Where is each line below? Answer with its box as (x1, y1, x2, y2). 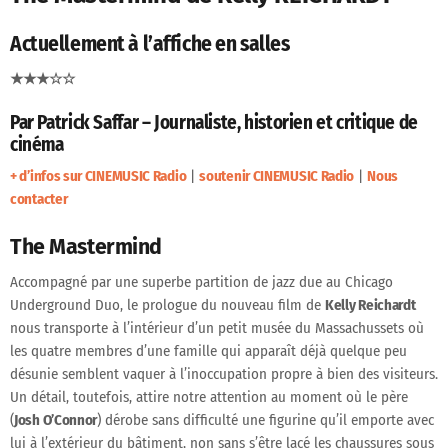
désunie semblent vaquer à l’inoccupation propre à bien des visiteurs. (10, 364, 438, 383)
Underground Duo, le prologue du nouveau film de (10, 295, 325, 314)
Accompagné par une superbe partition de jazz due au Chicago (10, 272, 393, 291)
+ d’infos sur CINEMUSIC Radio (10, 167, 187, 186)
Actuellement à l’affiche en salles (10, 31, 290, 58)
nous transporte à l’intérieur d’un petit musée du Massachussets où (10, 318, 424, 337)
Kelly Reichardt (325, 295, 416, 314)
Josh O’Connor (14, 410, 98, 429)
